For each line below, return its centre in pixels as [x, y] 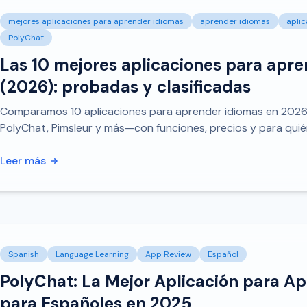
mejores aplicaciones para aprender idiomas [96, 21]
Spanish [24, 254]
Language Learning [92, 254]
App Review [168, 254]
